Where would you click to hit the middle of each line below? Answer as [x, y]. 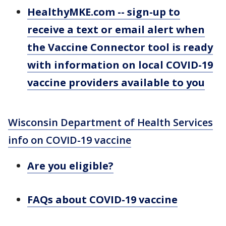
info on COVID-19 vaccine [70, 140]
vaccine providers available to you [116, 82]
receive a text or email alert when [116, 29]
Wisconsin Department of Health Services [110, 122]
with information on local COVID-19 [120, 65]
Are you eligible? [70, 165]
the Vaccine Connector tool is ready [120, 47]
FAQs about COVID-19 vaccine [102, 199]
